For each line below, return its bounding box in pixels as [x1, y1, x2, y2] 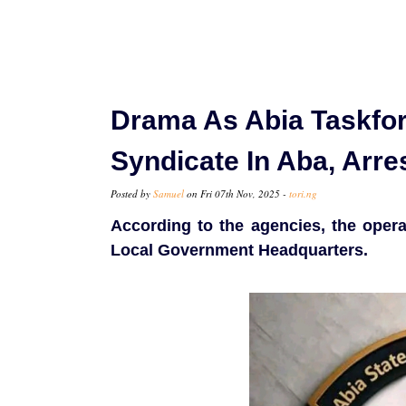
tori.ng [289, 187, 317, 201]
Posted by [111, 187, 153, 201]
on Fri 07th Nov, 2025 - [184, 187, 289, 201]
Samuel [153, 187, 184, 201]
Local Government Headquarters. [111, 241, 368, 260]
